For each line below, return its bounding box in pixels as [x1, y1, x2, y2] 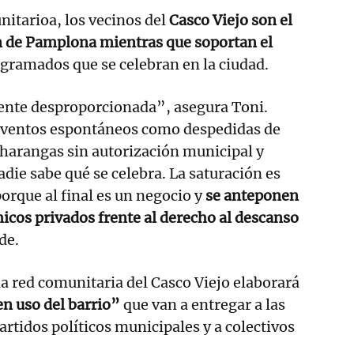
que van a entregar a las [120, 295, 285, 314]
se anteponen [205, 186, 299, 205]
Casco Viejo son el [169, 10, 292, 29]
